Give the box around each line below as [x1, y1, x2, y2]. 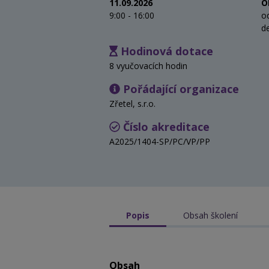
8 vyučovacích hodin [109, 59, 187, 71]
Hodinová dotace [117, 43, 213, 58]
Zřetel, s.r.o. [109, 97, 156, 109]
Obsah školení [183, 209, 238, 221]
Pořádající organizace [120, 81, 239, 96]
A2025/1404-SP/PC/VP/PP [109, 135, 210, 147]
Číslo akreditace [120, 119, 210, 134]
